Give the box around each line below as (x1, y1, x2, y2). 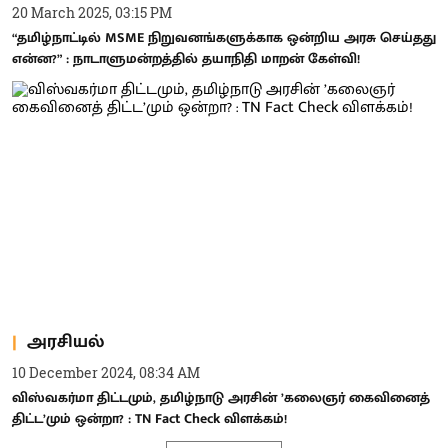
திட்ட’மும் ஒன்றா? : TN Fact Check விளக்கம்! (12, 407, 287, 430)
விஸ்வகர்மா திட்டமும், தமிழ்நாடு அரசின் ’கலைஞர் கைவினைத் (12, 386, 430, 409)
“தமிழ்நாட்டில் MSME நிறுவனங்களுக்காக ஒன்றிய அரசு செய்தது (12, 25, 436, 49)
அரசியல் (27, 326, 104, 357)
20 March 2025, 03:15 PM (12, 2, 172, 22)
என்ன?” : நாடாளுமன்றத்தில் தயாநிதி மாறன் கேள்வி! (12, 46, 360, 70)
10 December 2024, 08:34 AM (12, 363, 200, 382)
